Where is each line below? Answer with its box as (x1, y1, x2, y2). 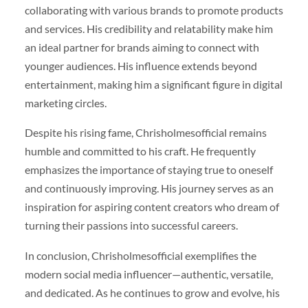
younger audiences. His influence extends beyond (24, 59, 257, 73)
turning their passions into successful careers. (24, 219, 238, 232)
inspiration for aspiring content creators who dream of (24, 200, 279, 214)
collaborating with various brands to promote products (24, 3, 283, 17)
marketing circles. (24, 96, 107, 110)
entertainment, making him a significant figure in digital (24, 78, 283, 91)
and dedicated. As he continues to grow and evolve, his (24, 285, 280, 299)
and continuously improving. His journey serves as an (24, 181, 274, 195)
